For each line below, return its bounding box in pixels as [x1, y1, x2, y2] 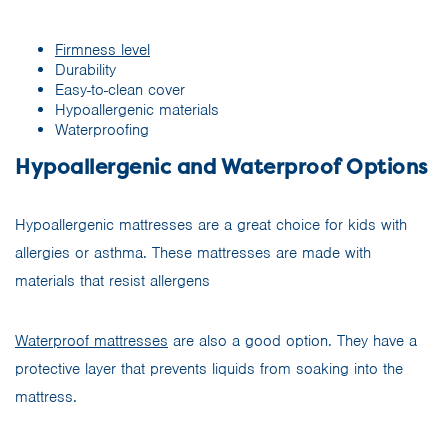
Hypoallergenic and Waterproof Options [15, 152, 428, 181]
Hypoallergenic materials [55, 99, 219, 120]
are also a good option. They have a [168, 330, 417, 351]
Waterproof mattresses [15, 330, 168, 351]
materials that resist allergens [15, 270, 210, 291]
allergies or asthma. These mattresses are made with [15, 242, 371, 263]
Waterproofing [55, 119, 149, 140]
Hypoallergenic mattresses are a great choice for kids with [15, 214, 407, 235]
